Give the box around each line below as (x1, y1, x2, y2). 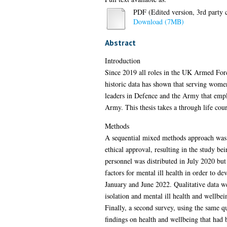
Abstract (104, 37, 136, 48)
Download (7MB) (133, 16, 184, 26)
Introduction (104, 55, 140, 65)
